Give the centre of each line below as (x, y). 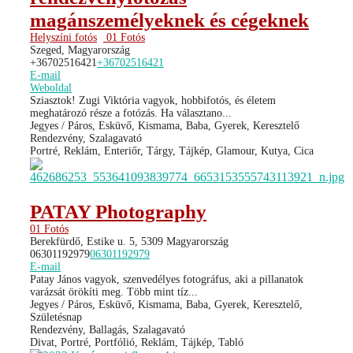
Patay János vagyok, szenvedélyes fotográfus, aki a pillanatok (167, 279)
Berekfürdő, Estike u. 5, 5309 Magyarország (129, 241)
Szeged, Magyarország (80, 50)
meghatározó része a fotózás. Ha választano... (131, 113)
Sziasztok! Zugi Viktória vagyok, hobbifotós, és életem (153, 100)
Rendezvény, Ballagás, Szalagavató (108, 329)
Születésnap (56, 317)
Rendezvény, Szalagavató (86, 138)
